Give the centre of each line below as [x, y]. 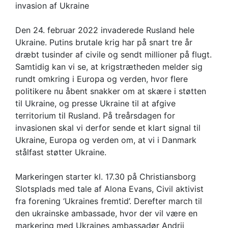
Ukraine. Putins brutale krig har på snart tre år [104, 42]
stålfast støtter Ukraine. [61, 152]
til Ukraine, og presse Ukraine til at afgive [95, 104]
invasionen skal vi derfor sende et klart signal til [108, 128]
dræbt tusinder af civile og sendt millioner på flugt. [113, 55]
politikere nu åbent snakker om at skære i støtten [111, 91]
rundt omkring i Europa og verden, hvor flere [102, 79]
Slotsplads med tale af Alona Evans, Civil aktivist [109, 189]
